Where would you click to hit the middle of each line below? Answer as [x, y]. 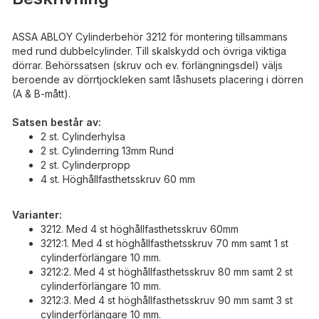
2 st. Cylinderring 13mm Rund [107, 150]
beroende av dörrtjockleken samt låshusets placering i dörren [158, 79]
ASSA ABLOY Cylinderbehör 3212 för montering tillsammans [150, 36]
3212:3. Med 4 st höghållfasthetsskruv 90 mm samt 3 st [167, 300]
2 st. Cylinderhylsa [83, 136]
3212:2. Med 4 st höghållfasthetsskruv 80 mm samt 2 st [167, 271]
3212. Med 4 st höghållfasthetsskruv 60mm [140, 229]
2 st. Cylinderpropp [85, 164]
